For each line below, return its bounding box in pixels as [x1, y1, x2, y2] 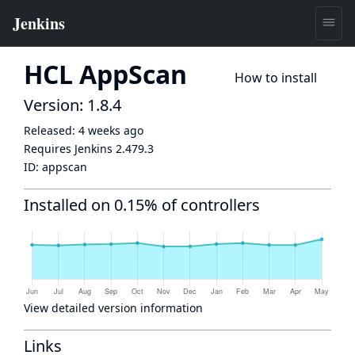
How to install [235, 69, 317, 86]
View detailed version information [24, 300, 203, 315]
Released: [24, 123, 78, 138]
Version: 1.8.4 [24, 94, 121, 116]
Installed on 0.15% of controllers [24, 194, 260, 216]
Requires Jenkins [24, 141, 116, 156]
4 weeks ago [78, 123, 143, 138]
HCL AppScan [24, 57, 187, 91]
